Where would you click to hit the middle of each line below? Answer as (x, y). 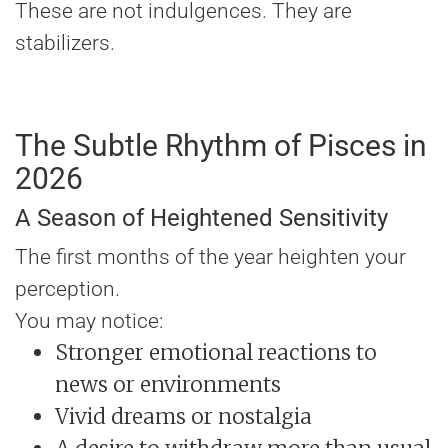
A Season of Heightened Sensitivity (201, 218)
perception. (67, 289)
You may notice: (89, 321)
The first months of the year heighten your (210, 257)
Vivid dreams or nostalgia (183, 417)
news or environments (168, 385)
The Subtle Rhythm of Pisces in (221, 146)
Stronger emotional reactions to (216, 353)
